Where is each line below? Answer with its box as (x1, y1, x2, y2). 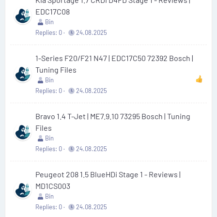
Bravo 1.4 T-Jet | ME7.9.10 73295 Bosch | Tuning (35, 111, 190, 121)
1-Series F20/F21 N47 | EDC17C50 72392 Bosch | (35, 53, 193, 62)
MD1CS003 (35, 181, 70, 190)
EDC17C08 (35, 7, 70, 16)
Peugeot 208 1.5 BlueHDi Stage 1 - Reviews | (35, 170, 181, 179)
